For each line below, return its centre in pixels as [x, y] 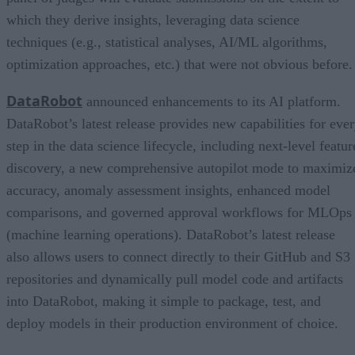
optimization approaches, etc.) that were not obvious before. [179, 64]
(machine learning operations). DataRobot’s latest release [171, 234]
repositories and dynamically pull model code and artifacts [175, 279]
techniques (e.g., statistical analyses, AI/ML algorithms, [167, 42]
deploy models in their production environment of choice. [172, 323]
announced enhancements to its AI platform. [212, 101]
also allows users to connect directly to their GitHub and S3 [178, 256]
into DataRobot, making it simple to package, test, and [164, 301]
